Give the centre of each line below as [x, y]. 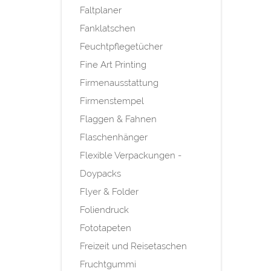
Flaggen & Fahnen [118, 119]
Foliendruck [104, 210]
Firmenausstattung [119, 83]
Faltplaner [101, 11]
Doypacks [100, 174]
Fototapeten [106, 228]
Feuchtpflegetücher [121, 47]
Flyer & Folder [109, 192]
